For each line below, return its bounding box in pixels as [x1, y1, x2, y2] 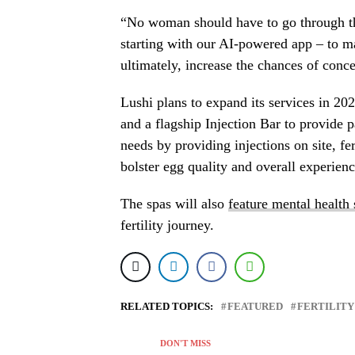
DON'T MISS [160, 338, 211, 349]
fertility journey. [120, 217, 214, 234]
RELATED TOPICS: [120, 301, 213, 313]
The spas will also [120, 196, 228, 212]
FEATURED [227, 301, 283, 313]
